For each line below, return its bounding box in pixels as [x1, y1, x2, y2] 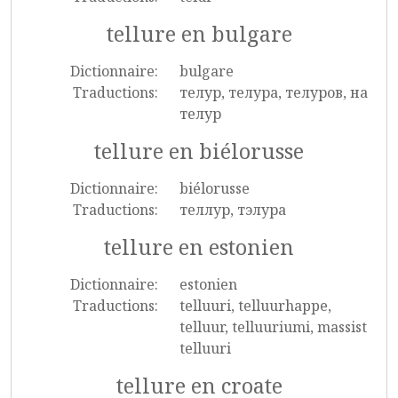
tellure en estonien [104, 233, 294, 261]
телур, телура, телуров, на [179, 83, 368, 102]
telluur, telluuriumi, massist [179, 317, 367, 337]
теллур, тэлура [179, 200, 286, 219]
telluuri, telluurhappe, [179, 296, 331, 315]
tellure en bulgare [106, 20, 292, 48]
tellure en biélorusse [94, 137, 304, 165]
